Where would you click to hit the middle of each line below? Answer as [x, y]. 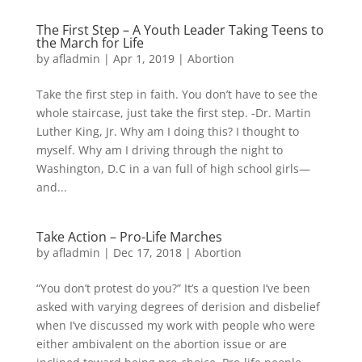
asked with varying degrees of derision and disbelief [178, 307]
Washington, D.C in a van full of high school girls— [173, 168]
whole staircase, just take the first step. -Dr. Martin [173, 113]
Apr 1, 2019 [143, 59]
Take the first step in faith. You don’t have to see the [177, 94]
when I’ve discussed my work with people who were [175, 325]
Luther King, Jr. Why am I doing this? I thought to [167, 131]
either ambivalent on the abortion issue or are [161, 344]
